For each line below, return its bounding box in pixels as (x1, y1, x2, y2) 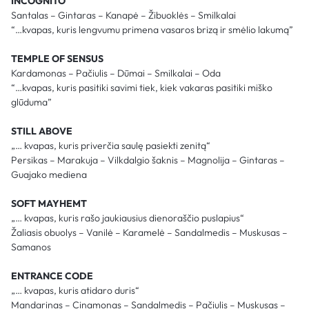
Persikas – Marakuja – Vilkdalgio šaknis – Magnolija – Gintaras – (11, 153, 285, 166)
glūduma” (11, 95, 52, 108)
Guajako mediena (11, 168, 87, 181)
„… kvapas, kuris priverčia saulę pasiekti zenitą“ (11, 139, 210, 152)
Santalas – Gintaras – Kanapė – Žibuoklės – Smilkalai (11, 8, 236, 21)
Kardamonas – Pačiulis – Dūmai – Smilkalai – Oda (11, 66, 221, 79)
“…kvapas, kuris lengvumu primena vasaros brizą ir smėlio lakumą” (11, 23, 293, 36)
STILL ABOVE (11, 124, 72, 137)
